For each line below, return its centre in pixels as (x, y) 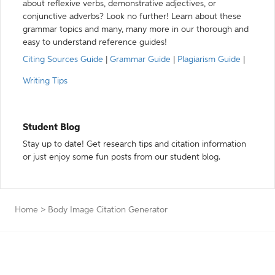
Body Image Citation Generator (108, 210)
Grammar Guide (140, 60)
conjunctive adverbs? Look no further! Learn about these (132, 17)
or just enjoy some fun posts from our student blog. (122, 157)
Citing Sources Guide (63, 60)
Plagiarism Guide (209, 60)
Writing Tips (45, 81)
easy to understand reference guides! (95, 42)
